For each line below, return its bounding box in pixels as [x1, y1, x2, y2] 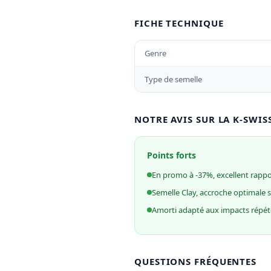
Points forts [147, 149, 196, 161]
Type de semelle [145, 74, 202, 85]
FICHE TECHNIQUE [134, 17, 224, 29]
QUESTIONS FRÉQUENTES [134, 255, 256, 267]
